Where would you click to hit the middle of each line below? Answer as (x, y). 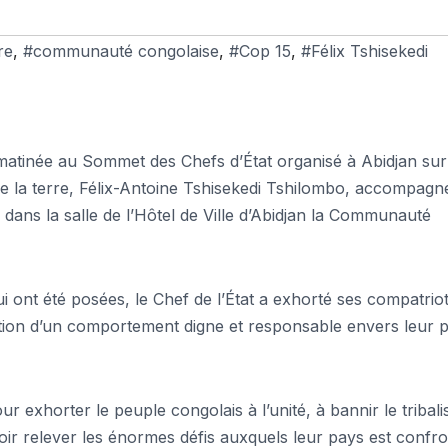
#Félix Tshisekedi (364, 50)
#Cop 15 (260, 50)
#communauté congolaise (121, 50)
